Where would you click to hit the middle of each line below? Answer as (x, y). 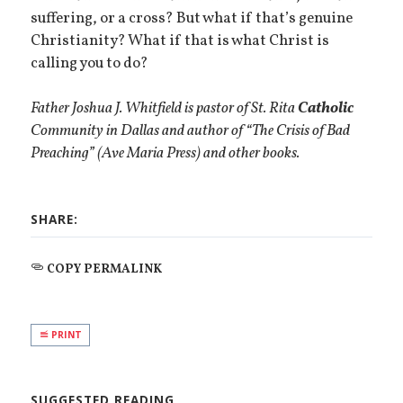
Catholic (326, 109)
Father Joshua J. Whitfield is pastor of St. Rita (165, 109)
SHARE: (55, 219)
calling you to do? (90, 63)
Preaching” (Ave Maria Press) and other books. (166, 154)
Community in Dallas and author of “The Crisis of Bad (191, 132)
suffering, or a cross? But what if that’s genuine (192, 18)
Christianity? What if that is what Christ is (180, 41)
